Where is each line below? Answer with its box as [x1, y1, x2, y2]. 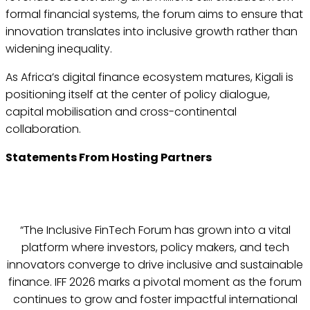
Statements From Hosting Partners [6, 149, 212, 166]
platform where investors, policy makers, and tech [21, 239, 289, 256]
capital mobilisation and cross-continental [6, 104, 237, 120]
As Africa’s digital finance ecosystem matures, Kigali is [6, 69, 293, 86]
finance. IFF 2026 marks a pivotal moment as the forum [8, 274, 302, 291]
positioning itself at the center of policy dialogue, [6, 86, 270, 103]
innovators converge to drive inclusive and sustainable [7, 257, 303, 273]
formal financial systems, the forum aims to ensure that [6, 6, 303, 23]
